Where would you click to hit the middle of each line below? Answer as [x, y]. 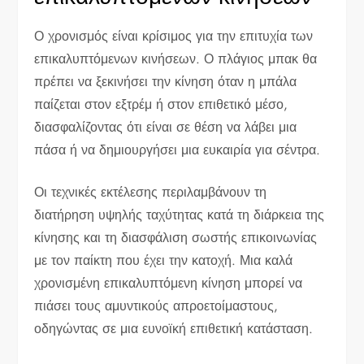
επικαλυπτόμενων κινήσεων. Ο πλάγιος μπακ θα [176, 59]
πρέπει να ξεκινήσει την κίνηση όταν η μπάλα [166, 82]
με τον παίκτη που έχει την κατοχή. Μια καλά [164, 261]
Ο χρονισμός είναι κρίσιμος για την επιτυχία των [174, 37]
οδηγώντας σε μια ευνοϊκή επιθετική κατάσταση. [174, 329]
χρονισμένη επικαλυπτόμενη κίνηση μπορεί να [169, 284]
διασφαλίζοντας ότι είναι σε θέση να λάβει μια [166, 128]
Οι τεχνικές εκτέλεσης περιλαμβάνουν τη [151, 193]
